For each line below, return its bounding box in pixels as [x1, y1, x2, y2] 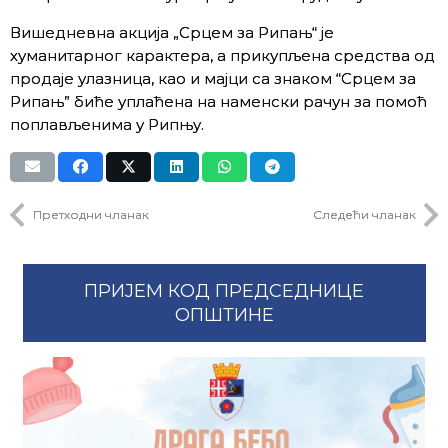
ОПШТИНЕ [174, 304, 274, 326]
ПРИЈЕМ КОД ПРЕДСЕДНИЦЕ [84, 280, 364, 302]
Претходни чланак [32, 207, 149, 222]
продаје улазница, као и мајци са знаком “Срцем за [10, 68, 416, 88]
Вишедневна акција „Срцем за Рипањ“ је [10, 22, 334, 42]
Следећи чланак [312, 207, 416, 222]
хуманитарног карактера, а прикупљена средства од [10, 45, 435, 65]
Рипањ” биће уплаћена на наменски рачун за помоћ [10, 91, 427, 111]
